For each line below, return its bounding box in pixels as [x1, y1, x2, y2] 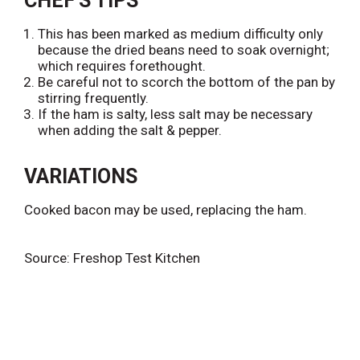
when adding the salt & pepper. [38, 122, 222, 138]
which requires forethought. [38, 58, 206, 74]
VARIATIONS [24, 165, 137, 188]
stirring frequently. [38, 90, 149, 106]
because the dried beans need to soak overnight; [38, 42, 329, 58]
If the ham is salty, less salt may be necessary [38, 106, 313, 122]
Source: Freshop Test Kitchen [24, 250, 200, 266]
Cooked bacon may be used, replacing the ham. [24, 202, 307, 218]
